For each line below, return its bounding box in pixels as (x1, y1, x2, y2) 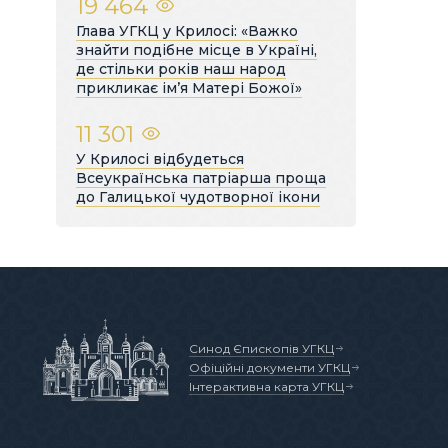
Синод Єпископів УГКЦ (189, 340, 334, 356)
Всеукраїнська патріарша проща (76, 168, 326, 187)
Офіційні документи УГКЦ (189, 359, 350, 375)
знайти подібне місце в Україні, (76, 40, 317, 59)
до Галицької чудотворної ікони (76, 187, 320, 206)
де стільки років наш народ (76, 59, 286, 78)
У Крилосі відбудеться (76, 149, 244, 168)
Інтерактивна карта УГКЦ (189, 378, 344, 394)
